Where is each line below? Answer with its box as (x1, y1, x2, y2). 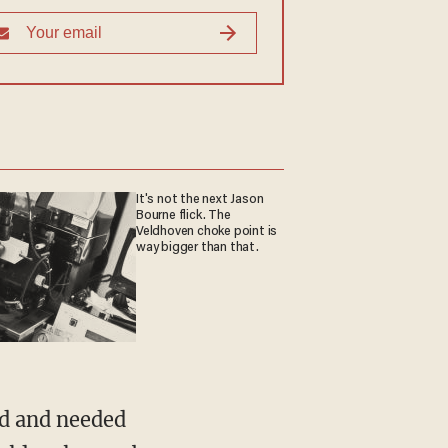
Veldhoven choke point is (136, 224, 278, 239)
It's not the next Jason (136, 192, 264, 207)
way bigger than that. (136, 240, 259, 255)
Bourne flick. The (136, 208, 231, 223)
